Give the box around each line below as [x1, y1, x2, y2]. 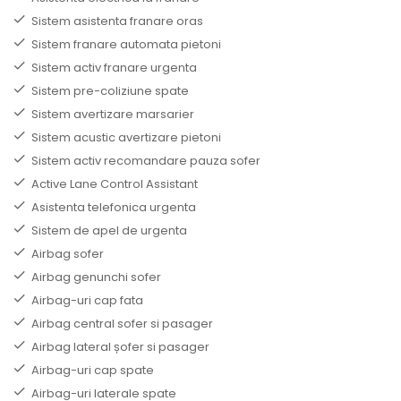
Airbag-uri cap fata [31, 291, 143, 309]
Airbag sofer [31, 244, 104, 262]
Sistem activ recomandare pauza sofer [31, 151, 260, 169]
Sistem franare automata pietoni [31, 35, 221, 53]
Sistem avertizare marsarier [31, 105, 194, 123]
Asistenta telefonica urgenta [31, 198, 196, 216]
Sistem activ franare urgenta [31, 58, 197, 76]
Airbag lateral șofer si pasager [31, 337, 209, 355]
